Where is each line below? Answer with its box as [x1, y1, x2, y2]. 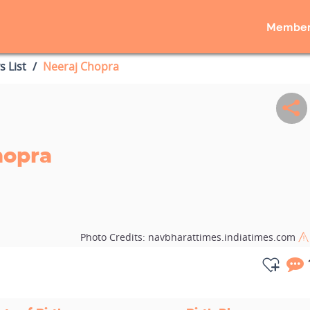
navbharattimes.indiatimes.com [148, 230, 298, 244]
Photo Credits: [80, 230, 148, 244]
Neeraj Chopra [43, 59, 119, 74]
